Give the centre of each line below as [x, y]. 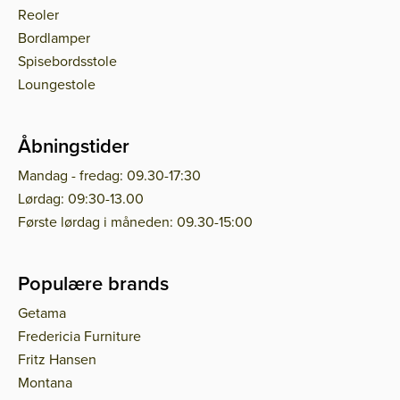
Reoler [38, 15]
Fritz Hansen [57, 359]
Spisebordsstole [67, 61]
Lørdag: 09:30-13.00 [81, 199]
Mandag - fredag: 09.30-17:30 [109, 175]
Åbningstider [74, 146]
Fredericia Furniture [79, 336]
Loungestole [57, 84]
